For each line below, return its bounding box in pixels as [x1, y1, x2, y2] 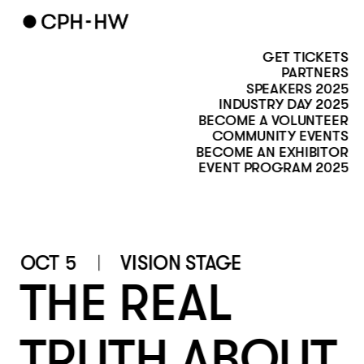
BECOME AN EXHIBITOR [196, 144, 349, 160]
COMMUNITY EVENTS [211, 128, 349, 145]
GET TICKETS [262, 49, 349, 65]
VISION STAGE [120, 252, 242, 275]
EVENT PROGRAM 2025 [198, 159, 349, 176]
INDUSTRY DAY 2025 [219, 96, 349, 113]
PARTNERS [281, 64, 349, 81]
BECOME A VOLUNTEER [198, 112, 349, 128]
